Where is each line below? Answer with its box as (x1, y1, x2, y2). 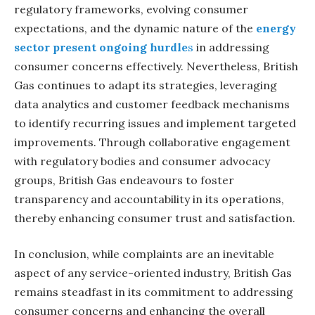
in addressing (193, 39, 269, 54)
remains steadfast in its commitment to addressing (14, 285, 293, 300)
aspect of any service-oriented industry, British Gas (14, 266, 292, 281)
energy (256, 20, 296, 35)
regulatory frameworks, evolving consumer (14, 1, 248, 16)
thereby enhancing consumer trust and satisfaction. (14, 210, 295, 225)
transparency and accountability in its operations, (14, 191, 284, 206)
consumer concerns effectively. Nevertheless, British (14, 58, 298, 73)
